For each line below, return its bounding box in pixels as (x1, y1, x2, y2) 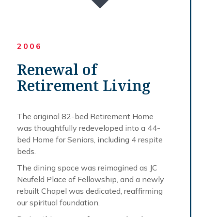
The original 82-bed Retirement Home (17, 111, 154, 121)
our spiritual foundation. (17, 197, 100, 207)
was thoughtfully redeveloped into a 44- (17, 123, 160, 133)
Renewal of (17, 59, 97, 79)
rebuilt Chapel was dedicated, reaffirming (17, 186, 163, 196)
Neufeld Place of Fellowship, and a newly (17, 174, 164, 184)
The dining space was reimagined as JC (17, 162, 157, 172)
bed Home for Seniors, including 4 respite (17, 134, 163, 144)
